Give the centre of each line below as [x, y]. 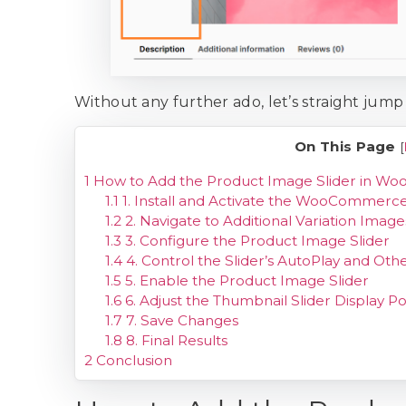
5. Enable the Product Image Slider [245, 281]
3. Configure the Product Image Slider [255, 241]
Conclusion [132, 361]
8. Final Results [174, 341]
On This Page [345, 147]
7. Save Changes [180, 321]
